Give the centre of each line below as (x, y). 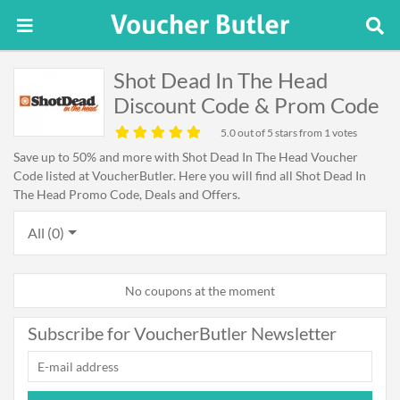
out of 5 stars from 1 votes (296, 133)
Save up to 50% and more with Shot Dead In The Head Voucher (186, 157)
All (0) (46, 233)
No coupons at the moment (200, 291)
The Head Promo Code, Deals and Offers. (127, 194)
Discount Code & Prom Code (246, 105)
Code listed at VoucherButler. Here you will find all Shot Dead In (190, 175)
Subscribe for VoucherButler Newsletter (182, 333)
